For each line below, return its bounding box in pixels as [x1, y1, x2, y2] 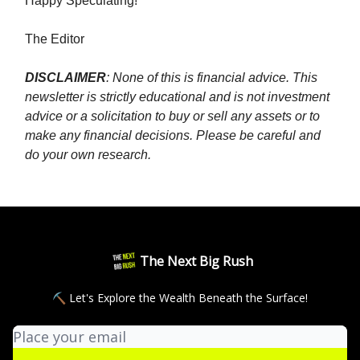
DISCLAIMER [25, 71, 106, 84]
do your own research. [25, 148, 151, 162]
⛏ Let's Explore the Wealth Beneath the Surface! [52, 290, 308, 305]
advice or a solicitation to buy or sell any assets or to [25, 109, 320, 123]
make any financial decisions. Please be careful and [25, 129, 321, 142]
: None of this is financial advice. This [106, 71, 317, 84]
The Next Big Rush [139, 252, 253, 270]
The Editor [25, 32, 84, 46]
